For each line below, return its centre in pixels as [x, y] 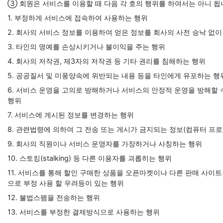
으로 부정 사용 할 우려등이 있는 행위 [66, 183]
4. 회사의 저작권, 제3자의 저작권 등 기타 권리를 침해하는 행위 [107, 61]
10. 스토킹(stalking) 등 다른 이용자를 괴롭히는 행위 [90, 158]
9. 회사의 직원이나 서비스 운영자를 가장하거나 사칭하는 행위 [105, 144]
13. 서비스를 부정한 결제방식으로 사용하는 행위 [84, 212]
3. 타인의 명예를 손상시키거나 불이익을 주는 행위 [86, 47]
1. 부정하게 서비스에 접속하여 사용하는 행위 [78, 18]
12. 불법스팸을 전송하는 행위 [54, 197]
